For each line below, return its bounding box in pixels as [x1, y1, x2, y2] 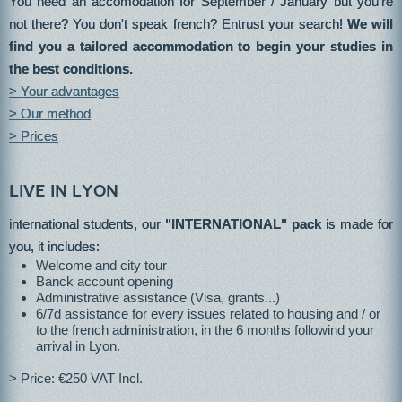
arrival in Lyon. [36, 338, 124, 354]
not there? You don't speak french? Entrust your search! [9, 16, 347, 31]
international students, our [9, 216, 165, 232]
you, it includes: [9, 239, 103, 254]
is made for [321, 216, 393, 232]
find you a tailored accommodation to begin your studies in [9, 39, 393, 54]
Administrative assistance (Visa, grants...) [36, 290, 284, 305]
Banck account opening [36, 274, 177, 289]
